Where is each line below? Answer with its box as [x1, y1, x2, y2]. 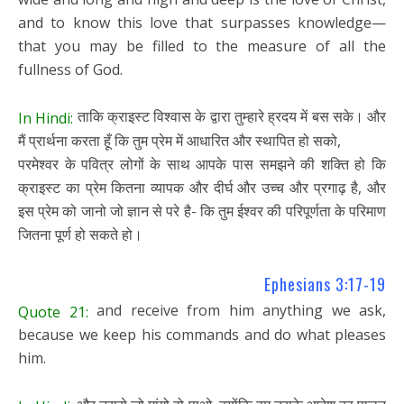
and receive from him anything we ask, [87, 299, 386, 320]
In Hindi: [18, 107, 74, 128]
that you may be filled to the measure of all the [18, 35, 386, 56]
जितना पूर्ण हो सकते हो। [18, 225, 142, 245]
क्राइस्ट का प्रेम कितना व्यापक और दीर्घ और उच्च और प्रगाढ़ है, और [18, 178, 386, 198]
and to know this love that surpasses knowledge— [18, 12, 386, 32]
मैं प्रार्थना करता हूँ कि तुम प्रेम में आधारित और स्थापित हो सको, [18, 131, 341, 151]
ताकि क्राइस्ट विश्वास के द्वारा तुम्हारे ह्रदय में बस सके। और [73, 106, 386, 126]
